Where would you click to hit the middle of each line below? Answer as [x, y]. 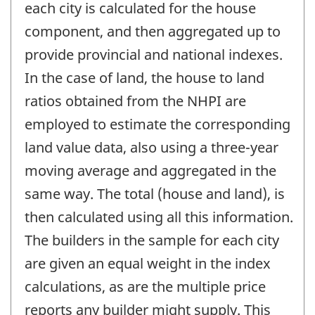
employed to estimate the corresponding [157, 124]
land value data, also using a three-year [152, 147]
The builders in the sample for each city [152, 240]
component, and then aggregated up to [153, 31]
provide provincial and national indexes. [154, 54]
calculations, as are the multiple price [145, 286]
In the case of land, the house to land [144, 77]
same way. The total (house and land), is [155, 193]
